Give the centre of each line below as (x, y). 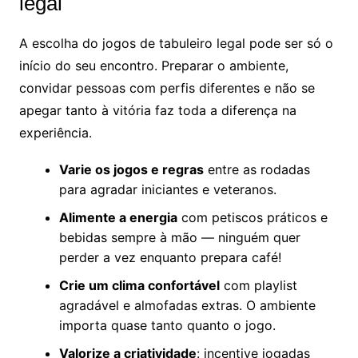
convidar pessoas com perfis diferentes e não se (167, 88)
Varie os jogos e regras (131, 170)
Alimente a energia (118, 218)
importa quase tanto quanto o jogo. (167, 326)
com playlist (258, 286)
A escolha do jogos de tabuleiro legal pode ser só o (176, 44)
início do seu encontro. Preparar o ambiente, (153, 66)
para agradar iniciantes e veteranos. (167, 190)
